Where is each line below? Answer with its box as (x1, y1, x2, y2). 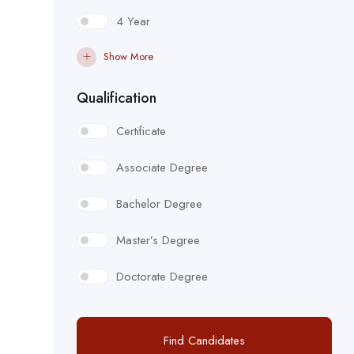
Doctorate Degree (116, 267, 208, 285)
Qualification (77, 87, 156, 108)
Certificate (116, 122, 166, 140)
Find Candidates (164, 331, 246, 349)
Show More (104, 48, 153, 64)
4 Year (116, 12, 150, 30)
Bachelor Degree (116, 194, 202, 213)
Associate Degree (116, 158, 208, 176)
